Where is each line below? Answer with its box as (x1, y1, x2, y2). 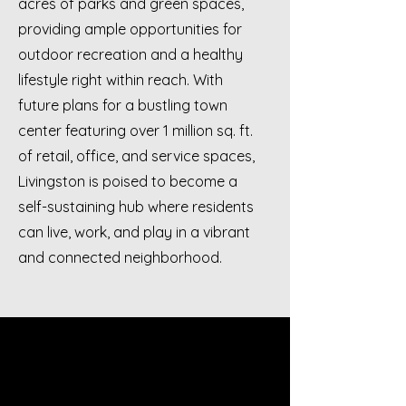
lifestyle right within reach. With (18, 71, 223, 89)
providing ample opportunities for (18, 20, 242, 38)
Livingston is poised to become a (18, 172, 237, 190)
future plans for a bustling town (18, 96, 227, 114)
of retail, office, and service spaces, (18, 147, 255, 165)
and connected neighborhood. (18, 248, 222, 266)
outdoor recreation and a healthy (18, 45, 243, 63)
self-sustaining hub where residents (18, 198, 254, 216)
